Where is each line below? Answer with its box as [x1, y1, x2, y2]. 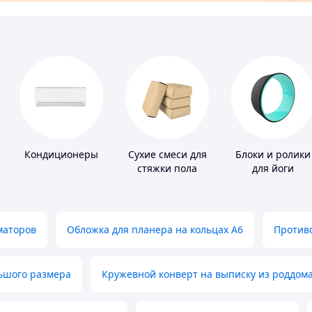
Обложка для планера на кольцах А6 [67, 223, 243, 237]
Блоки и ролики [235, 148, 311, 162]
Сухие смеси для [127, 148, 207, 162]
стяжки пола [137, 162, 197, 175]
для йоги [252, 162, 294, 175]
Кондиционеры [24, 148, 98, 162]
